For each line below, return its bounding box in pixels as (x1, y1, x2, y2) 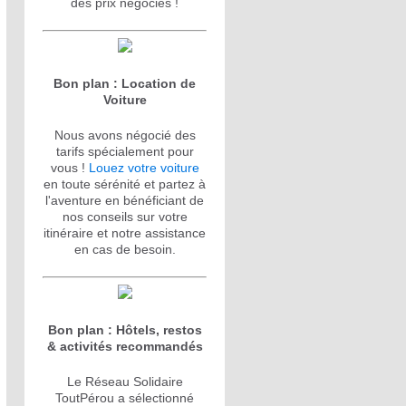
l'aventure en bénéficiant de (45, 193, 204, 208)
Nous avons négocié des (53, 128, 196, 142)
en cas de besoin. (73, 242, 176, 256)
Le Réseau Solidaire (66, 374, 183, 389)
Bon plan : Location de (53, 76, 196, 91)
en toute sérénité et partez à (43, 177, 206, 191)
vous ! (50, 160, 89, 175)
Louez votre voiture (88, 160, 199, 175)
